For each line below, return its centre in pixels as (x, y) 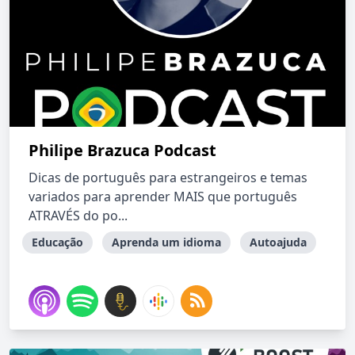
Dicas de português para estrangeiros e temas (168, 177)
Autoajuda (278, 242)
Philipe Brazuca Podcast (122, 150)
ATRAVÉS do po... (78, 216)
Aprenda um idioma (166, 242)
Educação (57, 242)
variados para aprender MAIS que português (163, 197)
